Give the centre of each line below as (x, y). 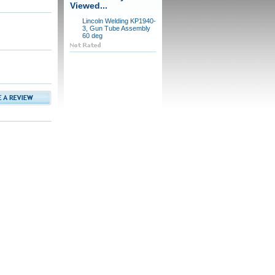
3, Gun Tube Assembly (116, 28)
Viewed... (88, 6)
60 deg (92, 36)
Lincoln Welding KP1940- (119, 21)
